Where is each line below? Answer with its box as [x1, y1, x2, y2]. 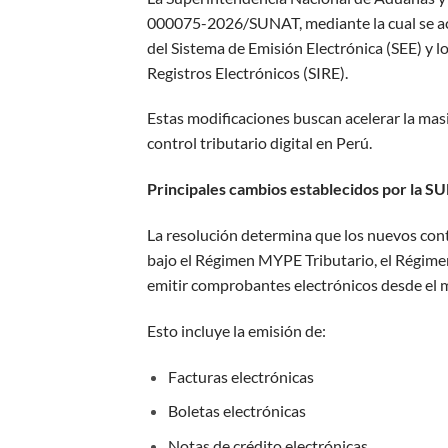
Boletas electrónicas [167, 401, 306, 421]
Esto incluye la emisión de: [147, 320, 326, 340]
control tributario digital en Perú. [147, 133, 372, 153]
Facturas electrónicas [167, 366, 314, 386]
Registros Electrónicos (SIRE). [147, 62, 348, 82]
